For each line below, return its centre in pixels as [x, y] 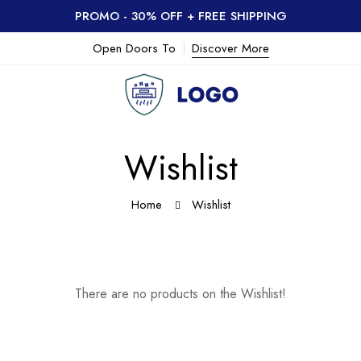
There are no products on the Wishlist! [180, 294]
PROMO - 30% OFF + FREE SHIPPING [180, 16]
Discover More [230, 48]
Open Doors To [134, 48]
